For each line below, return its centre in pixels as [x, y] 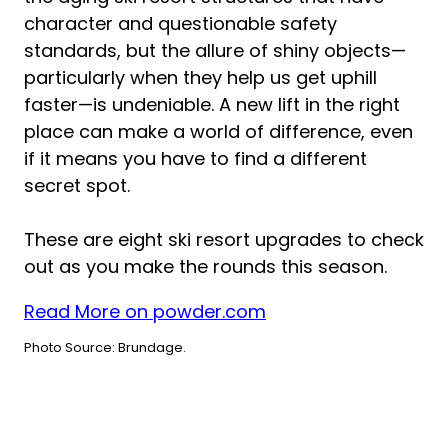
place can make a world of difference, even [218, 132]
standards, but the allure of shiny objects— [215, 51]
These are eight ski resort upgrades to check [224, 240]
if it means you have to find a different [195, 159]
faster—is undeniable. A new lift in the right [212, 105]
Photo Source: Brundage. [105, 348]
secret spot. [77, 186]
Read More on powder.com [145, 312]
